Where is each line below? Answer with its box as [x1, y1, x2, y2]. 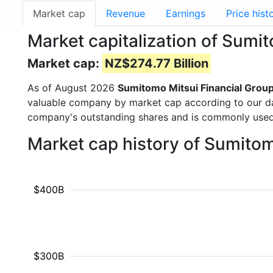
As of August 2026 [27, 82, 118, 94]
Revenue [106, 7, 145, 19]
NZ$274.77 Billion [105, 56, 208, 71]
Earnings [166, 7, 205, 19]
